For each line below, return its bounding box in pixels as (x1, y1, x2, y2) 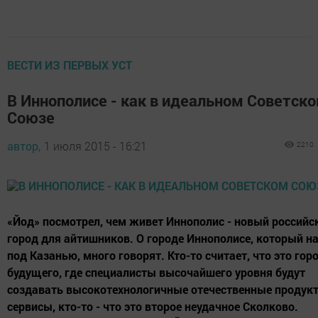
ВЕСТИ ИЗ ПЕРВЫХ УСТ (7, 57, 132, 72)
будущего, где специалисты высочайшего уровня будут (7, 264, 305, 280)
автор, (7, 138, 40, 153)
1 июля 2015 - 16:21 (44, 138, 147, 153)
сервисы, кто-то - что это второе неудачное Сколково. (7, 298, 298, 314)
